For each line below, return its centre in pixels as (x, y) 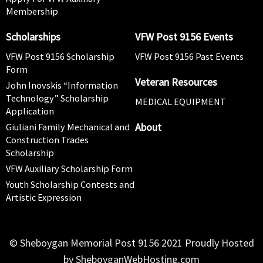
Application (30, 111)
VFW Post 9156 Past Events (189, 56)
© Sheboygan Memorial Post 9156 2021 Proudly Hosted (131, 242)
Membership (32, 11)
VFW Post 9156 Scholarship (60, 56)
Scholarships (33, 36)
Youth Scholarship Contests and (70, 184)
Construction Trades (47, 139)
